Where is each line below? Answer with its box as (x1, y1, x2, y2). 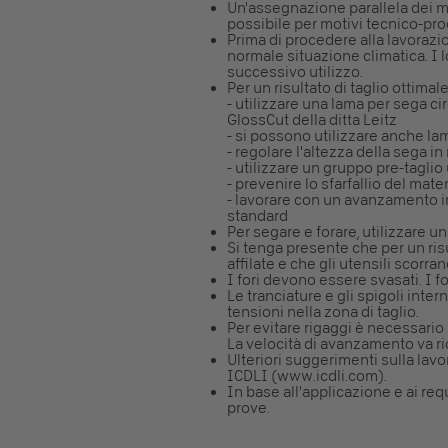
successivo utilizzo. (227, 63, 363, 81)
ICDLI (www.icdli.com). (227, 367, 387, 385)
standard (227, 207, 288, 225)
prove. (227, 399, 270, 417)
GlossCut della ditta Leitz (227, 111, 397, 129)
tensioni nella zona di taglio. (227, 303, 419, 321)
